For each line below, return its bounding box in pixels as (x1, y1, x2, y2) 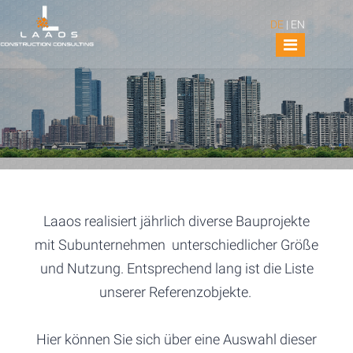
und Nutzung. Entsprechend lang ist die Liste (39, 260, 314, 277)
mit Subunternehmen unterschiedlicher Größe (35, 236, 318, 253)
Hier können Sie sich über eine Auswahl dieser (36, 331, 317, 347)
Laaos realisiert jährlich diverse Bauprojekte (43, 213, 310, 229)
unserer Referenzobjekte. (98, 284, 255, 300)
